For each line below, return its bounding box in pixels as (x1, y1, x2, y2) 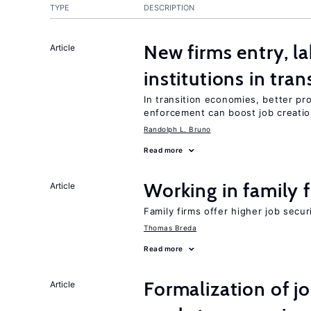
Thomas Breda (144, 224, 196, 232)
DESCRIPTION (144, 3, 194, 12)
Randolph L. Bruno (144, 125, 211, 133)
